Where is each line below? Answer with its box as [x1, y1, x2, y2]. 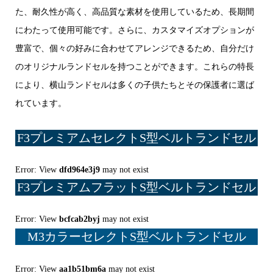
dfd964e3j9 [58, 165, 100, 175]
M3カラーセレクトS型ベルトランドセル [27, 230, 246, 244]
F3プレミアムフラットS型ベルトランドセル [17, 181, 256, 194]
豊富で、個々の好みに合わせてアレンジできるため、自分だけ [15, 44, 254, 53]
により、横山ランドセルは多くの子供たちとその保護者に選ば [15, 80, 254, 90]
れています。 [15, 99, 66, 108]
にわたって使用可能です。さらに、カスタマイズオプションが [15, 26, 254, 35]
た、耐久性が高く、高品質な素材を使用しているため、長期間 [15, 7, 254, 16]
